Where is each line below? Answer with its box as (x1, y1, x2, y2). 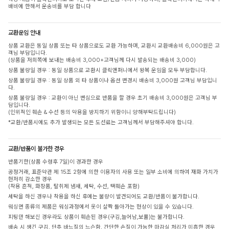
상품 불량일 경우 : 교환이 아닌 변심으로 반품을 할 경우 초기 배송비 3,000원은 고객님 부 (8, 94, 217, 101)
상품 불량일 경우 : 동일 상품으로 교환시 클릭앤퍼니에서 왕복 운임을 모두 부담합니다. (8, 66, 207, 74)
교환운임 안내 (8, 29, 40, 36)
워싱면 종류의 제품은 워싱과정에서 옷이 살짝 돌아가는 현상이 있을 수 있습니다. (8, 203, 194, 210)
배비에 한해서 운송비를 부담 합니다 (8, 3, 91, 10)
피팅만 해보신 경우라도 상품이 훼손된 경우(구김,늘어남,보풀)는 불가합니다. (8, 213, 185, 220)
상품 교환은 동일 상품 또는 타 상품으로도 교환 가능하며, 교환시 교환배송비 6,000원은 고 (8, 42, 220, 49)
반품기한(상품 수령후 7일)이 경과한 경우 (8, 158, 103, 165)
